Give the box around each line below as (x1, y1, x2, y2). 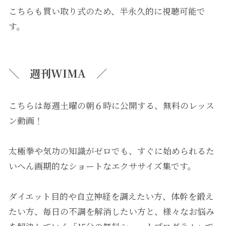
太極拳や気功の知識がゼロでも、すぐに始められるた (8, 145, 214, 157)
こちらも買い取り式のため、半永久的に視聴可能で (8, 5, 205, 18)
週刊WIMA (29, 66, 86, 81)
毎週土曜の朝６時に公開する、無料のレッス (42, 99, 214, 112)
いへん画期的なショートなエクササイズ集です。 (8, 160, 196, 173)
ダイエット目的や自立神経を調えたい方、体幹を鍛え (8, 190, 214, 203)
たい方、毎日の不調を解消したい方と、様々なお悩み (8, 205, 214, 218)
